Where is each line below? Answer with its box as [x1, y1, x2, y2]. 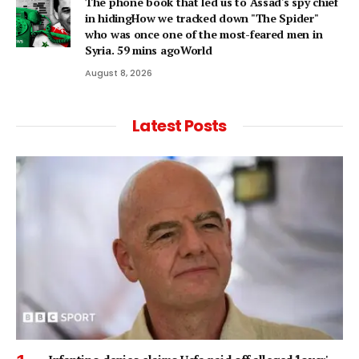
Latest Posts [132, 114, 227, 137]
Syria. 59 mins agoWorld [85, 42, 212, 58]
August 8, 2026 [85, 66, 152, 79]
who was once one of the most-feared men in [85, 26, 323, 42]
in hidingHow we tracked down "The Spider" [85, 10, 318, 26]
